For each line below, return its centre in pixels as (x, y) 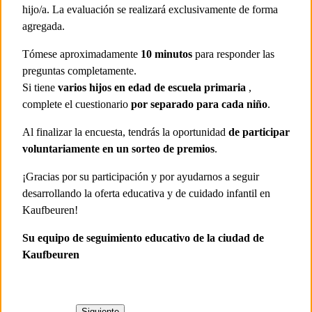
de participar (259, 132)
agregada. (44, 26)
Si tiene (40, 87)
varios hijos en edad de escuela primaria (152, 87)
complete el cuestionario (77, 104)
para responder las (233, 54)
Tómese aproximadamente (81, 54)
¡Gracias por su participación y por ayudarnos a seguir (141, 177)
